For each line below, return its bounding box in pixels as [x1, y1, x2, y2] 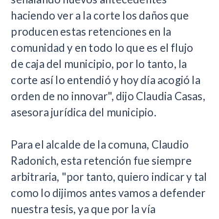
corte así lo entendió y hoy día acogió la [11, 73, 200, 87]
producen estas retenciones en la [11, 25, 172, 39]
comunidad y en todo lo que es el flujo [11, 41, 194, 55]
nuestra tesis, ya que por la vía [11, 202, 156, 216]
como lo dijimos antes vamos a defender [11, 186, 206, 200]
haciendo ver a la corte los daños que [11, 9, 189, 22]
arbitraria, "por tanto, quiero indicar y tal [11, 170, 207, 184]
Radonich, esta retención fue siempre [11, 154, 192, 168]
